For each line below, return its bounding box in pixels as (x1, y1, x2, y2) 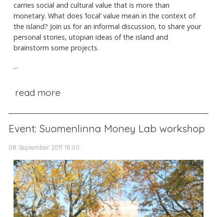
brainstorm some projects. (14, 43, 99, 53)
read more (15, 87, 61, 99)
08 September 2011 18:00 (9, 143, 79, 151)
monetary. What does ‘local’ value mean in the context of (14, 11, 195, 21)
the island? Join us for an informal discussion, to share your (14, 22, 201, 31)
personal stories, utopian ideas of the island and (14, 32, 168, 42)
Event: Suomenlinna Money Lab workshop (9, 122, 205, 135)
